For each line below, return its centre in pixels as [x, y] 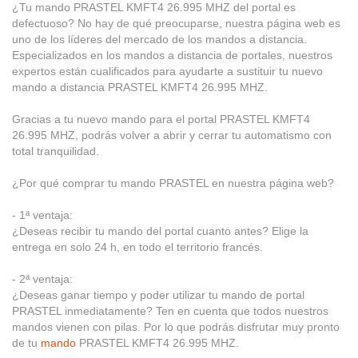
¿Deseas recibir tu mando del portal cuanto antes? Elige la [160, 231]
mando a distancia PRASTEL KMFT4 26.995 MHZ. [140, 87]
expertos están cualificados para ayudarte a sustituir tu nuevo [167, 71]
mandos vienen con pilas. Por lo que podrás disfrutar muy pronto [176, 326]
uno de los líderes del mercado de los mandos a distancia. [159, 39]
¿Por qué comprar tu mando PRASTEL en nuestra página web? [173, 183]
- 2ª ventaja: [42, 278]
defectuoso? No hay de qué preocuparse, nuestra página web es [176, 23]
